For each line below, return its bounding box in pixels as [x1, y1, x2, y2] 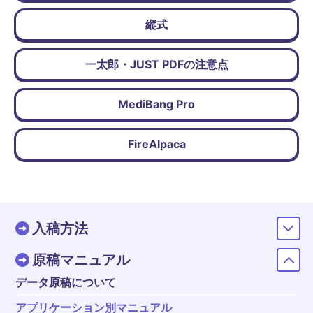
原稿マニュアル [32, 251, 130, 268]
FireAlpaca [127, 137, 186, 152]
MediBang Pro [118, 97, 195, 112]
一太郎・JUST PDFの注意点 [85, 57, 228, 72]
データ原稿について [15, 275, 116, 290]
